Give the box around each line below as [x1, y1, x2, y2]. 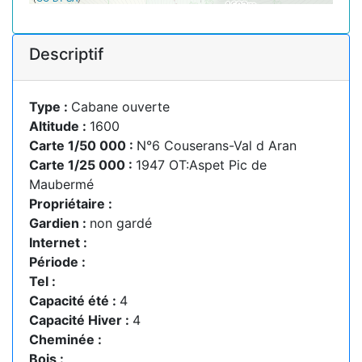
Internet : [29, 234, 87, 250]
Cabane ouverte [71, 98, 170, 115]
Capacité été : [29, 292, 120, 309]
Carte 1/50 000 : [29, 137, 137, 154]
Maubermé [29, 175, 94, 192]
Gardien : [29, 214, 90, 231]
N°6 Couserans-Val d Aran [137, 137, 297, 154]
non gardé [90, 214, 152, 231]
